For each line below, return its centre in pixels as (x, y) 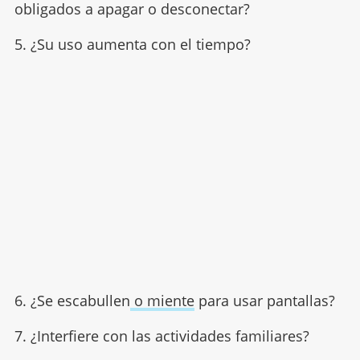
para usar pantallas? (264, 300)
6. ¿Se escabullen (72, 300)
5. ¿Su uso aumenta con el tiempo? (132, 44)
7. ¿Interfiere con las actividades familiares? (162, 335)
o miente (162, 300)
